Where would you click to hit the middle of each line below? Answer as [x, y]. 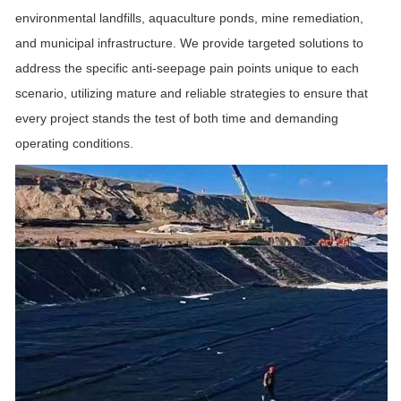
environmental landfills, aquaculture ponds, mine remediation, [189, 18]
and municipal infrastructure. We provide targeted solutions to [189, 43]
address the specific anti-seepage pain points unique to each [187, 68]
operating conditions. [74, 144]
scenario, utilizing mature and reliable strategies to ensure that [192, 94]
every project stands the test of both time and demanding [177, 119]
